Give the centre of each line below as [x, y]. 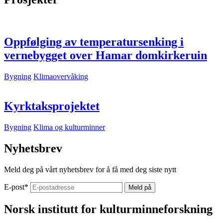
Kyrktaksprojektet [52, 106]
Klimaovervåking [61, 76]
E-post [14, 187]
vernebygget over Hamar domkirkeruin [106, 55]
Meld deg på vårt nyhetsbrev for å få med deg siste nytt [90, 170]
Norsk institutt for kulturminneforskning [108, 209]
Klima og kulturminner [69, 127]
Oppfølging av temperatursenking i [94, 42]
